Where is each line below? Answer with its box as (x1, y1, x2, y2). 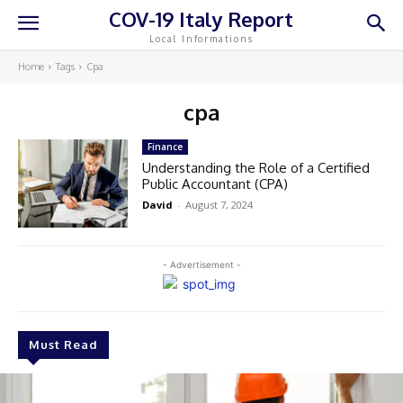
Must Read (29, 336, 98, 352)
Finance (148, 140, 184, 153)
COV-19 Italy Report (109, 5, 294, 31)
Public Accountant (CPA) (142, 175, 289, 193)
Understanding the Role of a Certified (142, 159, 371, 176)
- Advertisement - (162, 258, 241, 270)
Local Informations (149, 32, 254, 44)
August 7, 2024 (185, 198, 254, 211)
